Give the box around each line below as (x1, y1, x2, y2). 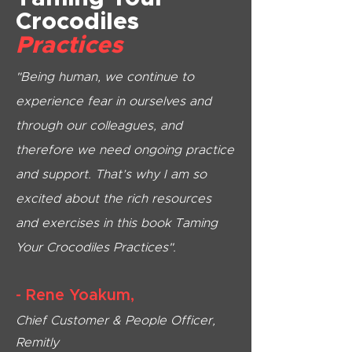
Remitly (16, 336, 59, 349)
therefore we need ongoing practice (16, 144, 234, 156)
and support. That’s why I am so (16, 168, 207, 181)
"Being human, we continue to (16, 71, 194, 83)
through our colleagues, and (16, 119, 182, 132)
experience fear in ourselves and (16, 95, 211, 108)
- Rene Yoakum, (16, 288, 134, 303)
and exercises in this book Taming (16, 217, 218, 229)
